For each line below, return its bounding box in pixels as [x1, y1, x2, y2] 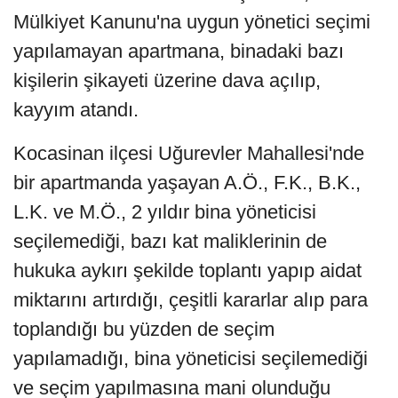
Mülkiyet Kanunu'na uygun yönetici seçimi [13, 10, 370, 33]
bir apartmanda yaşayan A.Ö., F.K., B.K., [13, 171, 361, 194]
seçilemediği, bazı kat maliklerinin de [13, 229, 327, 252]
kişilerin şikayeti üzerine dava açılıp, [13, 68, 321, 92]
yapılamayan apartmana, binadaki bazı [13, 39, 344, 62]
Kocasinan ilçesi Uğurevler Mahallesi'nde [13, 141, 364, 164]
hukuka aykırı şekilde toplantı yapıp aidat [13, 259, 362, 282]
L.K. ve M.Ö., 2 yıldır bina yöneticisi [13, 200, 316, 223]
